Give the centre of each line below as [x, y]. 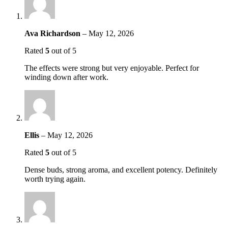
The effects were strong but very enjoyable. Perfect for [112, 68]
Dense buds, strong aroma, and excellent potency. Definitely [121, 170]
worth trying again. [55, 179]
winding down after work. [66, 77]
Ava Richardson [53, 34]
